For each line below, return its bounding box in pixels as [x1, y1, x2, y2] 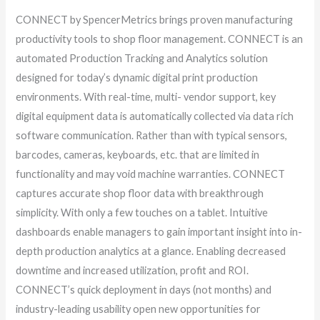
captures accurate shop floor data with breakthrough [16, 186, 264, 199]
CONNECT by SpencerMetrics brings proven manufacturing [16, 13, 294, 26]
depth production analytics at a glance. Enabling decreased [16, 244, 286, 257]
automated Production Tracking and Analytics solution [16, 51, 269, 64]
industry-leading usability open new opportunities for [16, 302, 261, 315]
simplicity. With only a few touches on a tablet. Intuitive [16, 206, 269, 219]
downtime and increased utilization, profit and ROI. [16, 264, 249, 276]
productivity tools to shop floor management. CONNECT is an [16, 32, 304, 45]
